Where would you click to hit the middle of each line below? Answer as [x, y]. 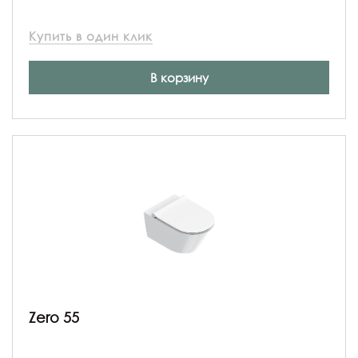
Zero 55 [54, 317]
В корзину [179, 77]
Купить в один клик [91, 36]
